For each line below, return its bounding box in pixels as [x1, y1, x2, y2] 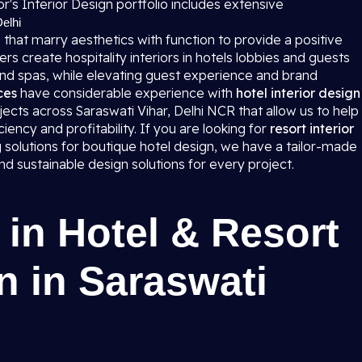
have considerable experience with [17, 85, 236, 101]
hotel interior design [236, 85, 360, 101]
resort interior [270, 120, 354, 137]
